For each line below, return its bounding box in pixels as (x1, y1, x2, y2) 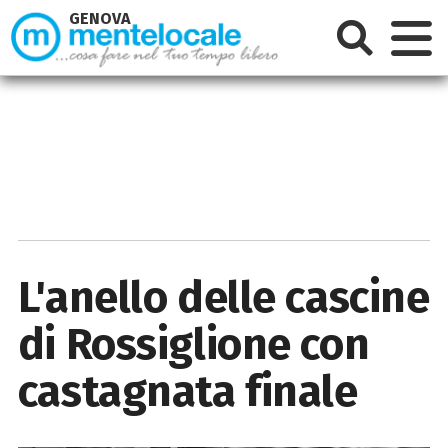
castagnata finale (17, 364, 358, 418)
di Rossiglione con (17, 317, 370, 371)
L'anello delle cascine (17, 270, 430, 324)
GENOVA (69, 9, 132, 29)
